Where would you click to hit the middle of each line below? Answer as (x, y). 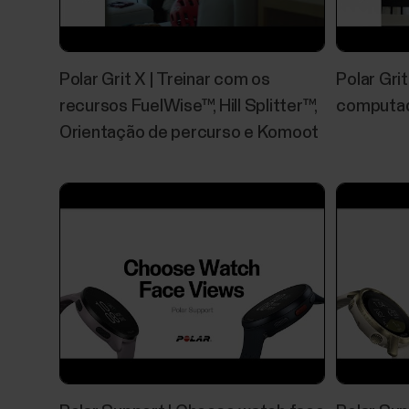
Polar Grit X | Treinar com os (164, 80)
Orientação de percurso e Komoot (189, 133)
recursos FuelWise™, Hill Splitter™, (188, 107)
